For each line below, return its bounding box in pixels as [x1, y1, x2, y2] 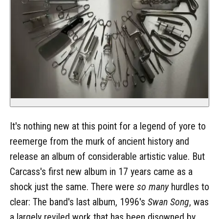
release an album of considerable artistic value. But [10, 150, 205, 162]
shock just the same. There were [10, 180, 137, 193]
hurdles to [169, 180, 209, 193]
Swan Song [148, 196, 189, 208]
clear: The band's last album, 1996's [10, 196, 148, 208]
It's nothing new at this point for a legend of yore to [10, 120, 206, 132]
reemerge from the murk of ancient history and [10, 135, 189, 147]
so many [137, 180, 169, 193]
